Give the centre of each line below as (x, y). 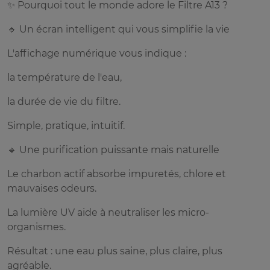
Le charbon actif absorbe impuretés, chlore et (117, 174)
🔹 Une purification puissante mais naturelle (113, 150)
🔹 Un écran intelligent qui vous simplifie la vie (118, 30)
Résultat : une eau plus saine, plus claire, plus (115, 251)
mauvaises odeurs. (52, 189)
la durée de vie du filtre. (64, 102)
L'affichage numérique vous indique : (97, 54)
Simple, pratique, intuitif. (66, 126)
